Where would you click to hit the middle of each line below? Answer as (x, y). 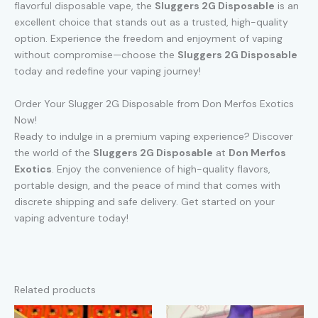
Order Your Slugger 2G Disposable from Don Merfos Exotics (154, 103)
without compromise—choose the (96, 55)
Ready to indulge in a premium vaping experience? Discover (154, 136)
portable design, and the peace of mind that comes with (147, 185)
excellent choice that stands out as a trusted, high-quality (151, 22)
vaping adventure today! (71, 218)
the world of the (54, 152)
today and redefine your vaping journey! (108, 71)
